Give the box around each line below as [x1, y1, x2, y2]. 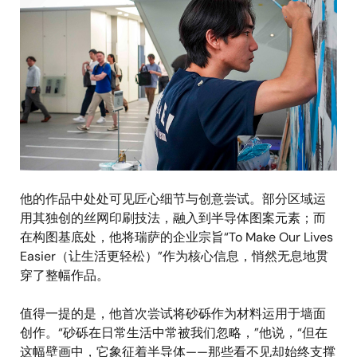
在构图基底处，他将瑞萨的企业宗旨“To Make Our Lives [20, 229, 333, 246]
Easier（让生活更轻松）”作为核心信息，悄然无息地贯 [20, 248, 328, 265]
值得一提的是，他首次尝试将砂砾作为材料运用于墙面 [20, 305, 326, 323]
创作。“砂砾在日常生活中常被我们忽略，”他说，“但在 [20, 324, 328, 342]
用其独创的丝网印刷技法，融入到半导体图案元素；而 [20, 210, 326, 227]
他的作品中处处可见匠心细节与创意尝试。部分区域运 [20, 190, 326, 208]
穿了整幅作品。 [20, 267, 109, 284]
